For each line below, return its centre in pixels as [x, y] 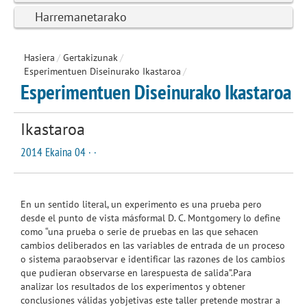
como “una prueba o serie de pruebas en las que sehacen [139, 231]
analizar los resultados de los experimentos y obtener [133, 286]
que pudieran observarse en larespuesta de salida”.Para [136, 272]
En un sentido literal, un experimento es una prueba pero [141, 204]
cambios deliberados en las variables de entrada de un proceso [153, 245]
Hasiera [39, 57]
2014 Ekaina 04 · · [59, 152]
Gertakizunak [90, 57]
